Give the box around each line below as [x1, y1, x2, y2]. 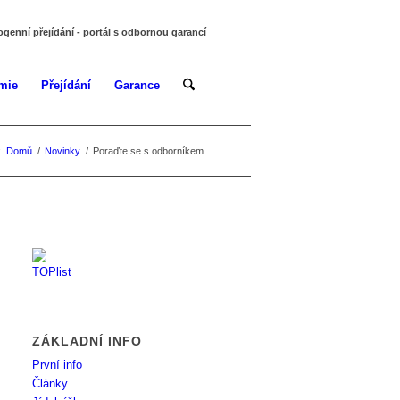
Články [32, 377, 69, 390]
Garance [113, 79, 160, 92]
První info [32, 358, 83, 371]
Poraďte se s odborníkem [93, 146, 204, 156]
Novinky [45, 146, 80, 156]
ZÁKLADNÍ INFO [32, 334, 143, 348]
